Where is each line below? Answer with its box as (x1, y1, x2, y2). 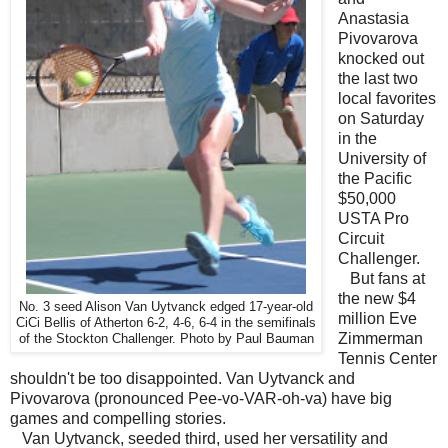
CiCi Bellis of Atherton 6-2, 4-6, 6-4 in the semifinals (16, 316, 316, 331)
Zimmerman (337, 330, 423, 348)
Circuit (337, 230, 384, 248)
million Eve (337, 310, 417, 328)
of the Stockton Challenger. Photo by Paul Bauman (18, 332, 314, 347)
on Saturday (337, 110, 424, 128)
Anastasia (337, 10, 409, 28)
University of (337, 150, 426, 168)
